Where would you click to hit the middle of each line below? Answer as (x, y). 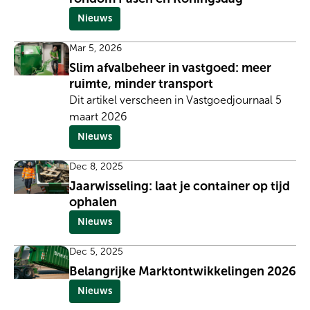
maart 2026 (98, 116)
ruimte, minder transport (141, 83)
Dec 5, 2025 (96, 251)
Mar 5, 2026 (95, 48)
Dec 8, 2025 (96, 166)
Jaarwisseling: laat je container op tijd (180, 186)
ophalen (93, 202)
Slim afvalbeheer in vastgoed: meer (170, 67)
